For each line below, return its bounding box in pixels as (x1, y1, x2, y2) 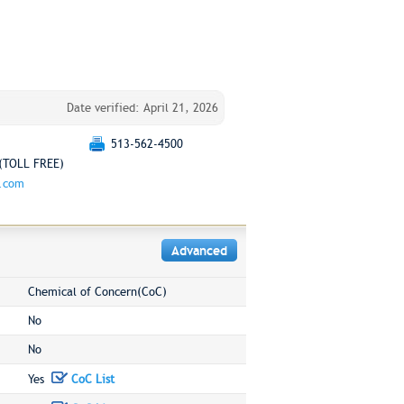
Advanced (170, 243, 227, 258)
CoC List (67, 372, 115, 386)
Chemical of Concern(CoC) (27, 285, 167, 298)
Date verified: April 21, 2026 (66, 101, 218, 115)
